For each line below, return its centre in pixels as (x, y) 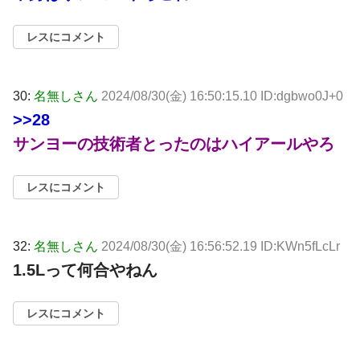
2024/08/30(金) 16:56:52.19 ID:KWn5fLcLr (221, 247)
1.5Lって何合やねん (85, 270)
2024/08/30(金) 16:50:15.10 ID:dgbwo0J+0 (222, 96)
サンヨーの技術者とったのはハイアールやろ (174, 144)
